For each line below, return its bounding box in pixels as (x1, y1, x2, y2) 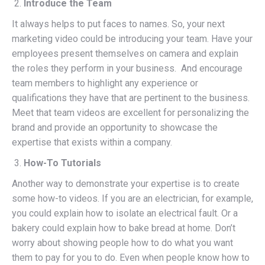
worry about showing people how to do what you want (12, 237, 233, 248)
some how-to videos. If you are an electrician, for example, (12, 193, 253, 204)
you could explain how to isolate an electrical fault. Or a (12, 208, 238, 219)
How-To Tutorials (24, 157, 101, 169)
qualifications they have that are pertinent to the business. (12, 92, 250, 104)
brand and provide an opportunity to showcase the (12, 122, 218, 133)
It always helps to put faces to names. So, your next (12, 18, 225, 30)
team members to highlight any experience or (12, 77, 198, 89)
